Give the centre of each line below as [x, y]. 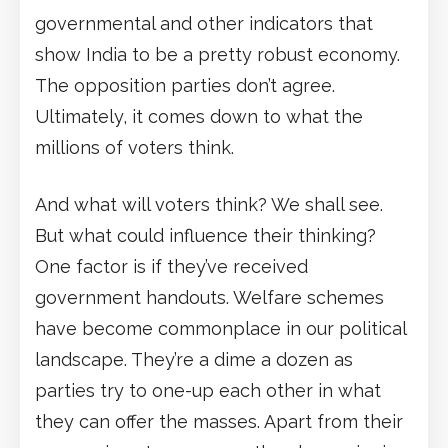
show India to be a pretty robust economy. [217, 54]
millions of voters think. [134, 147]
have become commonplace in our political [220, 328]
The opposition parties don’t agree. [185, 85]
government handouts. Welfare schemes [209, 297]
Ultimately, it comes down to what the [199, 116]
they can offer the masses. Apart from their [219, 421]
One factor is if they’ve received [171, 266]
